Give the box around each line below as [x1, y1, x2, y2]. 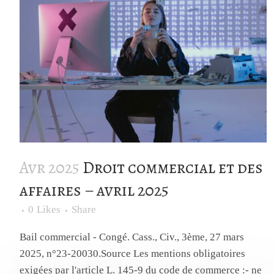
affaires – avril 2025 [20, 179, 169, 202]
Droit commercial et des [83, 157, 264, 179]
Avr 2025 [20, 157, 80, 179]
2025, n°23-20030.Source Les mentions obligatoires [20, 248, 246, 260]
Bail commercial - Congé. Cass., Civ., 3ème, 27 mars [20, 231, 245, 243]
